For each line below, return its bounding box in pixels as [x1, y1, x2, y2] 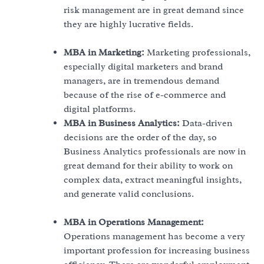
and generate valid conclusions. [64, 188, 194, 200]
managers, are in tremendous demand [64, 75, 219, 87]
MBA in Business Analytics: [64, 117, 182, 130]
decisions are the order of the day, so [64, 131, 217, 144]
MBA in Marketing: [64, 47, 144, 59]
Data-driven [182, 117, 232, 130]
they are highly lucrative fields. [64, 18, 196, 31]
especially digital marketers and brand [64, 61, 223, 73]
